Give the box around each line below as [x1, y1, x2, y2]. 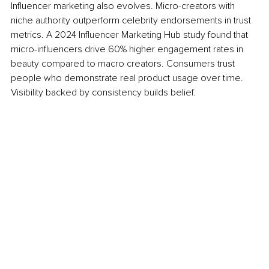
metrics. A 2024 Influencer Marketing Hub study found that [11, 28, 250, 41]
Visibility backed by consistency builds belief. [11, 86, 196, 98]
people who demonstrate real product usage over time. [11, 71, 246, 84]
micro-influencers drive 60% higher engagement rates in [11, 43, 246, 55]
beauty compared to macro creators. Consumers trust [11, 57, 237, 70]
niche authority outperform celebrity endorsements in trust [11, 14, 253, 26]
